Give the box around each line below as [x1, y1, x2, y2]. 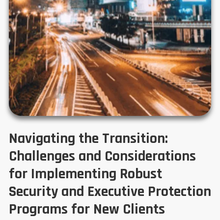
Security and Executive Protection [9, 182, 211, 201]
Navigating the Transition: [9, 129, 168, 148]
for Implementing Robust [9, 165, 162, 184]
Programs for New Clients [9, 200, 165, 219]
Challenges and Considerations [9, 147, 196, 166]
